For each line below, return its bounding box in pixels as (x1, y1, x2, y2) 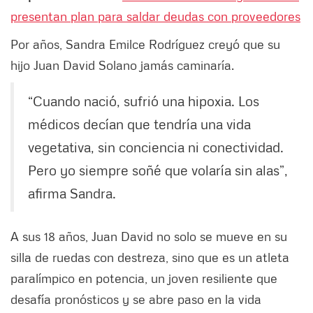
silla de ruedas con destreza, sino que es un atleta (10, 249, 289, 265)
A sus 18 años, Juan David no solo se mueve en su (10, 228, 287, 245)
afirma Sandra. (28, 184, 116, 202)
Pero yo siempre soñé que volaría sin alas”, (28, 161, 288, 179)
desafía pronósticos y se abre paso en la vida (10, 291, 261, 307)
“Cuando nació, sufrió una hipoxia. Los (28, 92, 259, 110)
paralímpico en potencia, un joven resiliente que (10, 270, 277, 286)
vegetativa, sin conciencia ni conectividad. (28, 138, 284, 156)
